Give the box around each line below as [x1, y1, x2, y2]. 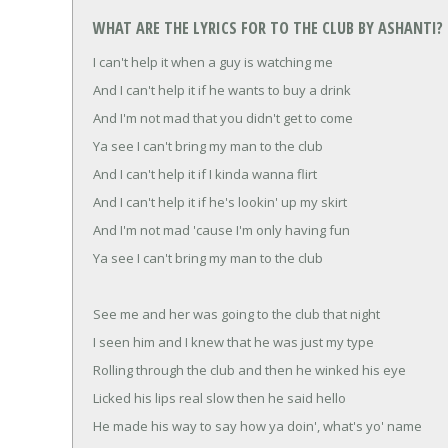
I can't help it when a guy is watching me [93, 52, 333, 71]
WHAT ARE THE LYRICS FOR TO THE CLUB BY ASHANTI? [93, 17, 443, 40]
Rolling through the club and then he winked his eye [93, 360, 406, 379]
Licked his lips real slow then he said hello [93, 388, 346, 407]
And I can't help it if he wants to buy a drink [93, 80, 351, 99]
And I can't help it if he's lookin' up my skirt [93, 192, 347, 211]
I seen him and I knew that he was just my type [93, 332, 374, 351]
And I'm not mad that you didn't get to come [93, 108, 353, 127]
